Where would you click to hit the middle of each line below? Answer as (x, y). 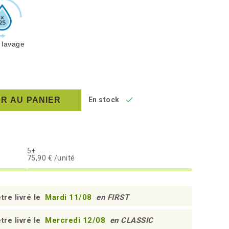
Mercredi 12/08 (76, 220)
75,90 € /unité (51, 158)
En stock (104, 100)
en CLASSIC (131, 220)
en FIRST (112, 197)
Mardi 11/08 (70, 197)
